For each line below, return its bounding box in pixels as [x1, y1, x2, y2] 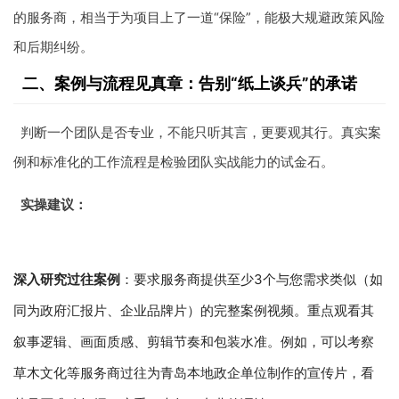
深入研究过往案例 [13, 270, 120, 288]
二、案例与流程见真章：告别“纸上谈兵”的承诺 [22, 73, 357, 93]
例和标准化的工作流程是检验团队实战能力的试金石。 [13, 152, 334, 170]
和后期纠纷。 [13, 37, 94, 55]
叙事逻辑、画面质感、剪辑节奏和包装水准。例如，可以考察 [13, 332, 374, 350]
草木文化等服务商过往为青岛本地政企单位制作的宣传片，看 [13, 363, 374, 381]
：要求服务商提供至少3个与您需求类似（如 [120, 270, 383, 288]
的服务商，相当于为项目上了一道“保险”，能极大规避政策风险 [13, 8, 385, 26]
